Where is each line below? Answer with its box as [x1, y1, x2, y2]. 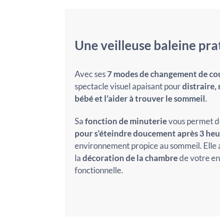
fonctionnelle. [74, 165, 123, 175]
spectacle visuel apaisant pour [74, 81, 182, 91]
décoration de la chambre [82, 152, 178, 163]
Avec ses [74, 69, 107, 79]
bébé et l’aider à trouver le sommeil [74, 93, 205, 104]
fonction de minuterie [84, 115, 167, 126]
